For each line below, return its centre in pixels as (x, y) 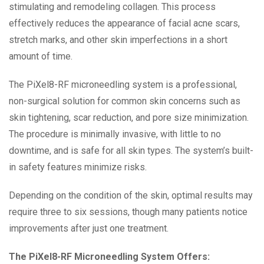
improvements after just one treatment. (89, 229)
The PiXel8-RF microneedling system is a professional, (123, 85)
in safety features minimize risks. (78, 167)
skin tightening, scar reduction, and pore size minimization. (129, 118)
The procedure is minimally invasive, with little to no (115, 134)
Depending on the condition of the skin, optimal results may (131, 196)
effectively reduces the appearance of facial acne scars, (124, 24)
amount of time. (41, 57)
